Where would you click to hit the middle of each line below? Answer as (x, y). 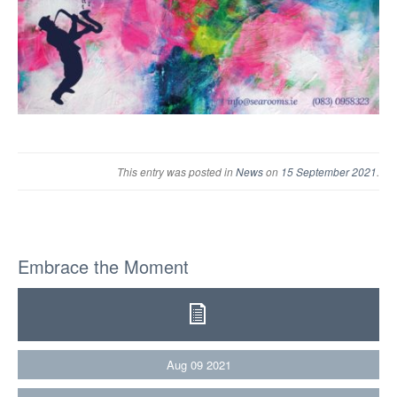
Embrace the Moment (103, 267)
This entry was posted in (176, 172)
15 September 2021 (329, 172)
